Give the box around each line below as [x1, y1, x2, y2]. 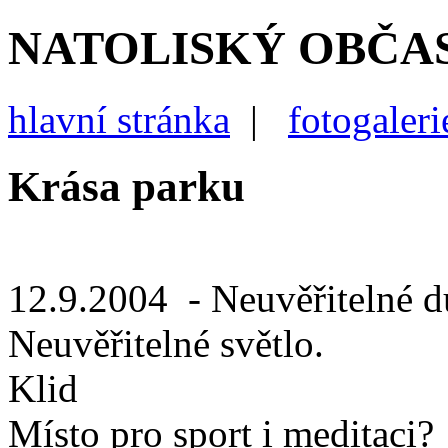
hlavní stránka [8, 97, 230, 141]
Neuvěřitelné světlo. [8, 321, 324, 365]
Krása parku [8, 162, 245, 210]
